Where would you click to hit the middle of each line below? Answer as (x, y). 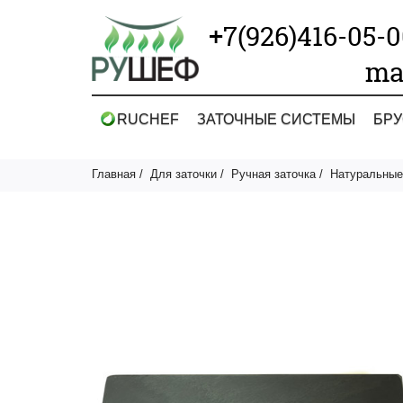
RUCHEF (148, 119)
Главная (114, 174)
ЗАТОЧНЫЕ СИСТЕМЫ (276, 119)
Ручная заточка (273, 174)
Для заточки (184, 174)
